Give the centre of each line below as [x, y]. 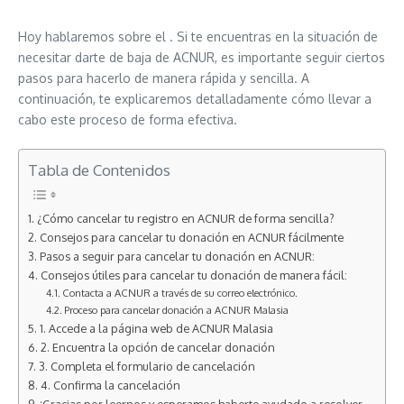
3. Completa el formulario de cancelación [147, 366]
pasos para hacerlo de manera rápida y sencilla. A [164, 78]
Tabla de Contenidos [99, 170]
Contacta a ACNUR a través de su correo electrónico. [180, 293]
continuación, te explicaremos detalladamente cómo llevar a [195, 99]
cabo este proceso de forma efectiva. [128, 119]
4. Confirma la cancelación [110, 385]
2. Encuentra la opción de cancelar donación [157, 347]
